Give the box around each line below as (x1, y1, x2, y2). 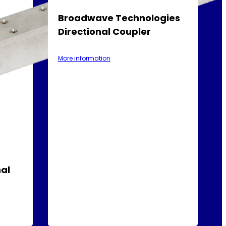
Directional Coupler (58, 25, 151, 38)
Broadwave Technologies (58, 11, 180, 24)
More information (58, 53, 110, 63)
